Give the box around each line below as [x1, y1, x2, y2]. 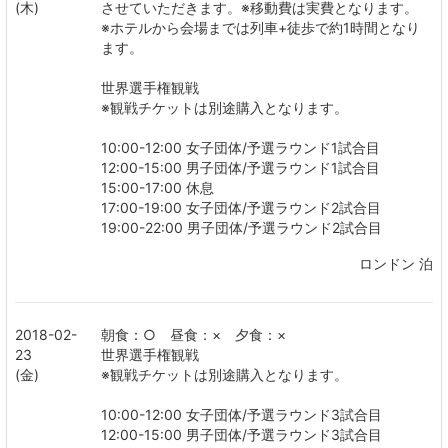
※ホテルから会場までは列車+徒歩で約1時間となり [101, 19, 420, 36]
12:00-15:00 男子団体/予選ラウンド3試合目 [101, 426, 382, 443]
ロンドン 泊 [359, 255, 433, 272]
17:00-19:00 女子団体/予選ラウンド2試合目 [101, 199, 381, 216]
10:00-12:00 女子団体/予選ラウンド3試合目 [101, 406, 382, 423]
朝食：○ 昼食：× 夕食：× [101, 326, 286, 343]
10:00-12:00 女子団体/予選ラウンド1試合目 [101, 139, 380, 156]
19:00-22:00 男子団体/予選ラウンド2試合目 [101, 219, 382, 236]
